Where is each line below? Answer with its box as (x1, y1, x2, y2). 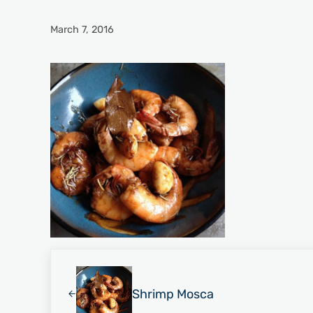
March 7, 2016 (50, 23, 114, 36)
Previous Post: (50, 249, 133, 265)
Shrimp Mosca (131, 286, 214, 302)
